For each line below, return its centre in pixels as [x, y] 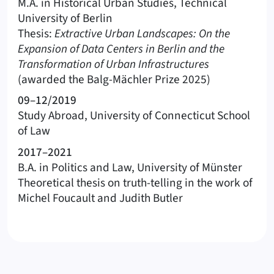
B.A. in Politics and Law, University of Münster [130, 167]
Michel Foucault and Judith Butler [100, 198]
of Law [34, 131]
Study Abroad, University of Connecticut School [134, 116]
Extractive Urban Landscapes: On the [142, 33]
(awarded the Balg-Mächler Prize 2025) [114, 79]
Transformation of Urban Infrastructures [113, 64]
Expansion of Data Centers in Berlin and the [121, 49]
